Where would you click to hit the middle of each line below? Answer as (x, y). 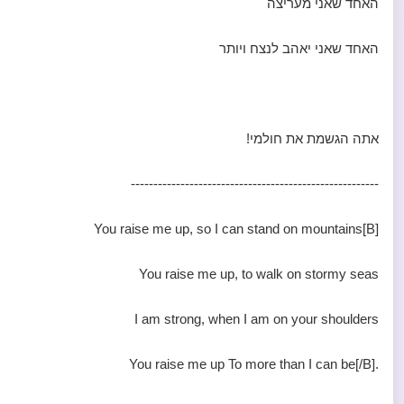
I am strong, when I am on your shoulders (257, 319)
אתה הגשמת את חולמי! (312, 138)
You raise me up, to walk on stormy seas (259, 274)
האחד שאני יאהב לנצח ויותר (299, 48)
